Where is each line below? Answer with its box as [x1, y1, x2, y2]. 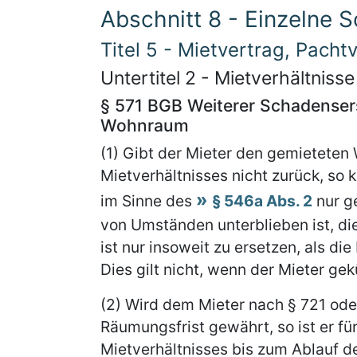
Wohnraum [100, 116, 189, 135]
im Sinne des [100, 191, 196, 210]
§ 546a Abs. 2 [212, 191, 312, 210]
